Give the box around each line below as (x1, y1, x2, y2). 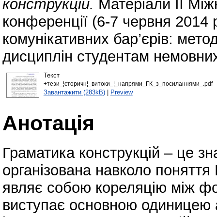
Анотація (2, 111, 94, 135)
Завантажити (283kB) (43, 88, 105, 96)
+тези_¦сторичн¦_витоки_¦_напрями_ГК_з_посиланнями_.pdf (43, 80, 213, 87)
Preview (110, 88, 133, 96)
